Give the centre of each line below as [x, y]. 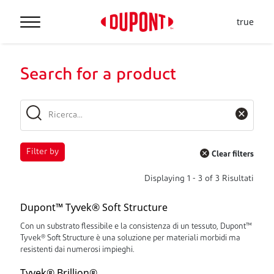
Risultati [237, 179]
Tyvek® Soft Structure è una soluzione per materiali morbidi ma [130, 238]
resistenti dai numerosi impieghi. [77, 250]
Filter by [43, 152]
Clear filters [233, 154]
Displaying [166, 179]
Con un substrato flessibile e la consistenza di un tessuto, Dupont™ [136, 227]
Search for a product [98, 75]
